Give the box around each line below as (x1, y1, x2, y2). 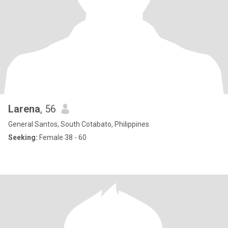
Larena (8, 103, 40, 115)
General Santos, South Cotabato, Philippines (8, 120, 149, 128)
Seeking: (8, 133, 38, 141)
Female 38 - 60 (38, 133, 87, 141)
